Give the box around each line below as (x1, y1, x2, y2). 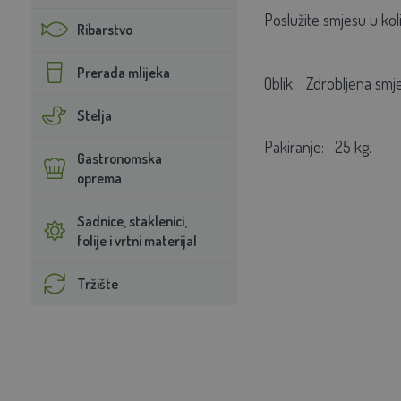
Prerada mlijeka (76, 63, 170, 81)
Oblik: (263, 73, 295, 93)
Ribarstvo (76, 20, 132, 38)
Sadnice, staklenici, (76, 211, 187, 230)
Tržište (76, 274, 118, 293)
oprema (76, 168, 122, 187)
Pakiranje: (263, 136, 324, 157)
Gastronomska (76, 149, 162, 167)
